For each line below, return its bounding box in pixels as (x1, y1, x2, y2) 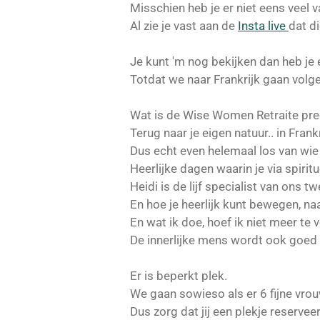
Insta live (238, 19, 289, 34)
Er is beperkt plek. (130, 269, 227, 284)
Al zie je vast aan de (130, 19, 238, 34)
